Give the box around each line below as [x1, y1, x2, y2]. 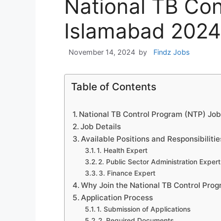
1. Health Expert [97, 147, 148, 155]
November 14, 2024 [69, 48, 135, 57]
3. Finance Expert [99, 169, 156, 178]
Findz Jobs [153, 48, 190, 57]
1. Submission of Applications [97, 205, 191, 214]
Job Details [80, 122, 121, 132]
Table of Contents [71, 80, 157, 93]
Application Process [81, 193, 153, 203]
